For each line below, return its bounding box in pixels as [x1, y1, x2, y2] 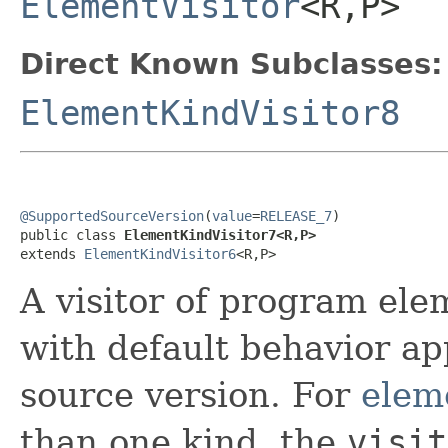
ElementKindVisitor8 [20, 92, 400, 133]
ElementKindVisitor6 [84, 245, 236, 262]
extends [20, 245, 84, 262]
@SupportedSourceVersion [20, 207, 204, 224]
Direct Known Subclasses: [20, 46, 443, 81]
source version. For [20, 374, 361, 415]
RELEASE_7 [260, 207, 332, 224]
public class [20, 226, 124, 243]
